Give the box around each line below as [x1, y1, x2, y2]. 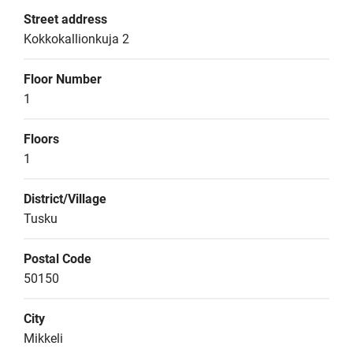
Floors [24, 132, 59, 147]
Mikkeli [24, 331, 63, 346]
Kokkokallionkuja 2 [24, 32, 129, 46]
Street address [24, 12, 107, 27]
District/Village [24, 191, 106, 206]
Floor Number [24, 72, 102, 87]
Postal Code [24, 251, 91, 266]
